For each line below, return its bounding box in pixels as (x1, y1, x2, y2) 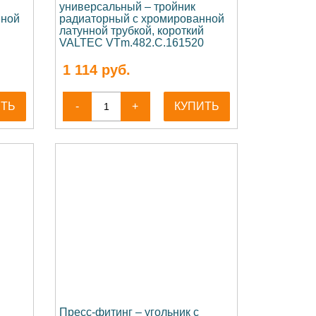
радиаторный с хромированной (59, 13, 224, 25)
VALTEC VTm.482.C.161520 (59, 37, 204, 49)
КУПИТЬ (174, 100, 220, 112)
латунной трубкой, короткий (59, 25, 204, 37)
